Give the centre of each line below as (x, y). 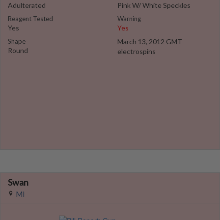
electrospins (137, 51)
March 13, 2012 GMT (150, 41)
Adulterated (27, 5)
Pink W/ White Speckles (154, 5)
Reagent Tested (30, 19)
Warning (129, 19)
